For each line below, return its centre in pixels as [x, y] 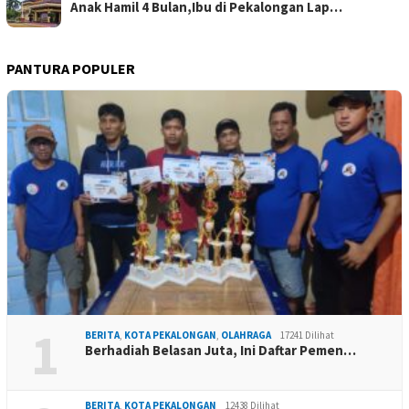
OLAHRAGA [246, 336]
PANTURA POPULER [71, 69]
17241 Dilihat [307, 336]
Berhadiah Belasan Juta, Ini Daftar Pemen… [220, 351]
